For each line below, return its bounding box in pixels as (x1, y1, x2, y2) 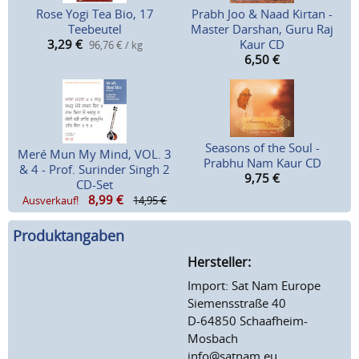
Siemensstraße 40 (188, 294, 286, 311)
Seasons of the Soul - (204, 139, 320, 156)
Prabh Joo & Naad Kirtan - (192, 6, 333, 22)
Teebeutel (67, 21, 122, 38)
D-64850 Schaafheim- (188, 312, 308, 329)
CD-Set (76, 176, 114, 193)
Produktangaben (13, 226, 124, 246)
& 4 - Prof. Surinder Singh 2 (19, 161, 171, 178)
